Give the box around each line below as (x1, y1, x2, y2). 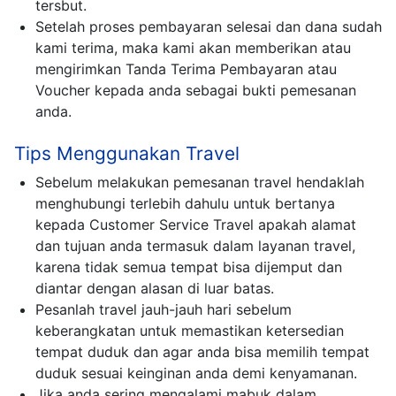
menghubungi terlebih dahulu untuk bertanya (35, 194, 335, 213)
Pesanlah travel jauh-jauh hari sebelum (35, 301, 292, 319)
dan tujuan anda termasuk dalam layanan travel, (35, 237, 355, 255)
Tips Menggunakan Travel (14, 142, 240, 165)
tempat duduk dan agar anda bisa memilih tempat (35, 343, 369, 362)
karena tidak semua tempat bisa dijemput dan (35, 258, 342, 277)
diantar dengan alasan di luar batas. (35, 279, 274, 298)
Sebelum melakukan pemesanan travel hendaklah (35, 173, 364, 192)
